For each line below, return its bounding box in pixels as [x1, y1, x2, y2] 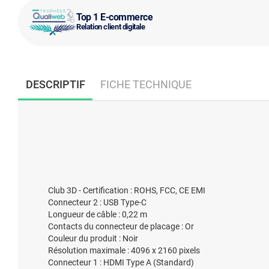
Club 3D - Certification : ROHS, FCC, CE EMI [48, 186, 205, 195]
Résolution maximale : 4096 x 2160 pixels [48, 246, 200, 255]
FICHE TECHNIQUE [100, 77, 192, 91]
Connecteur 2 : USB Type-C [48, 198, 147, 207]
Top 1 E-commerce [76, 11, 153, 23]
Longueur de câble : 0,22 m [48, 210, 147, 219]
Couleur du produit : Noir [48, 234, 138, 243]
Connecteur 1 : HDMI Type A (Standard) [48, 258, 194, 267]
